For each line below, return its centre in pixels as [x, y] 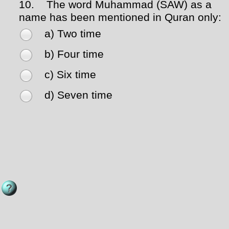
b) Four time [74, 54]
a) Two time [73, 34]
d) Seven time [78, 95]
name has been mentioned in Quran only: [120, 18]
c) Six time [70, 75]
